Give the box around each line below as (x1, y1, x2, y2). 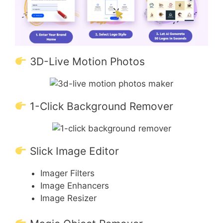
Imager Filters (40, 168, 95, 179)
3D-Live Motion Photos (26, 55, 145, 68)
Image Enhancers (40, 181, 109, 191)
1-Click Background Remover (26, 100, 173, 113)
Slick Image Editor (26, 145, 119, 158)
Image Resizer (40, 193, 97, 204)
